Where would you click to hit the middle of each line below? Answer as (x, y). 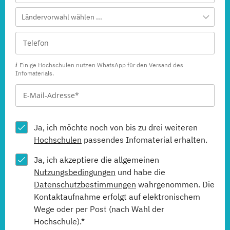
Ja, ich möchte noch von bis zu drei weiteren (116, 128)
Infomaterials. (35, 73)
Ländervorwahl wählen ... (62, 17)
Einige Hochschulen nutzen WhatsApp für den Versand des (101, 65)
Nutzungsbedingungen (75, 172)
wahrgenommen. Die (175, 185)
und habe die (140, 172)
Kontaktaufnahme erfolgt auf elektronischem (117, 197)
